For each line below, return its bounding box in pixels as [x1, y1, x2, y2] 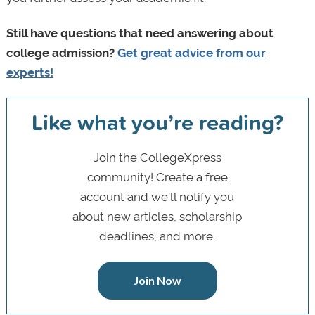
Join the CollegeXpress [93, 150, 221, 165]
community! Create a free [86, 169, 228, 184]
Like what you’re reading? [31, 106, 283, 139]
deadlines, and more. [99, 229, 216, 243]
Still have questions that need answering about [6, 26, 274, 41]
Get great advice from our [117, 46, 266, 60]
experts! [6, 65, 53, 80]
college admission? [6, 46, 115, 60]
